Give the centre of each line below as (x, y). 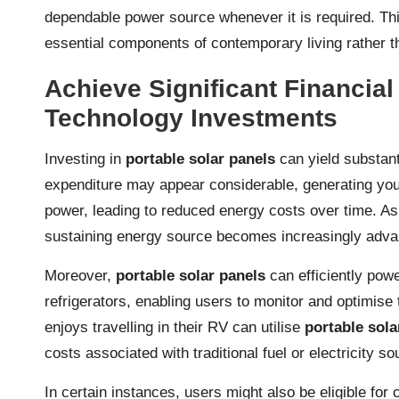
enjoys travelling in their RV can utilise (175, 327)
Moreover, (80, 275)
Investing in (85, 159)
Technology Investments (191, 118)
